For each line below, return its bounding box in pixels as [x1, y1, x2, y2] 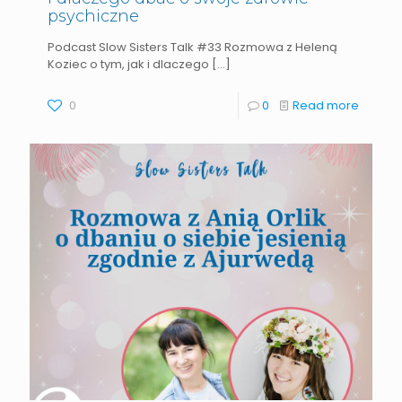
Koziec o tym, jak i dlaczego [48, 55, 209, 73]
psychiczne [48, 5, 139, 26]
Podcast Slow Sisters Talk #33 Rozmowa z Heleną [48, 38, 337, 56]
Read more [293, 96, 359, 114]
